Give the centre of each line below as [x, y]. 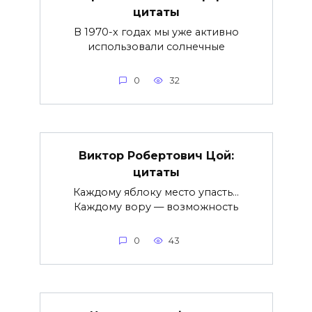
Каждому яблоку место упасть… [156, 192]
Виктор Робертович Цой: [156, 155]
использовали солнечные [156, 46]
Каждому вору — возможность [156, 206]
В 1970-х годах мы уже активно [156, 32]
